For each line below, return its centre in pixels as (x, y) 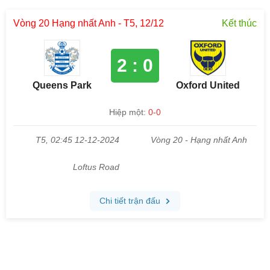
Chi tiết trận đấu (131, 201)
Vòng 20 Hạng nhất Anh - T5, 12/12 (89, 23)
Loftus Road (96, 167)
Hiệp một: (129, 112)
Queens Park (62, 85)
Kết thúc (239, 23)
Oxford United (208, 85)
